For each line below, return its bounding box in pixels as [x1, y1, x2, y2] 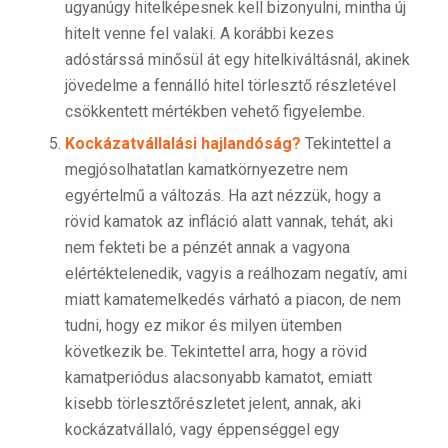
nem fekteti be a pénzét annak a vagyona [64, 238, 350, 258]
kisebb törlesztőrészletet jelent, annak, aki [64, 394, 361, 414]
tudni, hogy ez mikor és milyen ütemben [64, 316, 342, 336]
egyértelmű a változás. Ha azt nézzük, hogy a [64, 186, 381, 206]
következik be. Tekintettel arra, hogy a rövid [64, 342, 367, 362]
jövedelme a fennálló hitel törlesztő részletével [64, 76, 396, 96]
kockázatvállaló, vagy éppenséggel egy [64, 420, 340, 440]
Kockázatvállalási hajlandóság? [64, 134, 301, 154]
